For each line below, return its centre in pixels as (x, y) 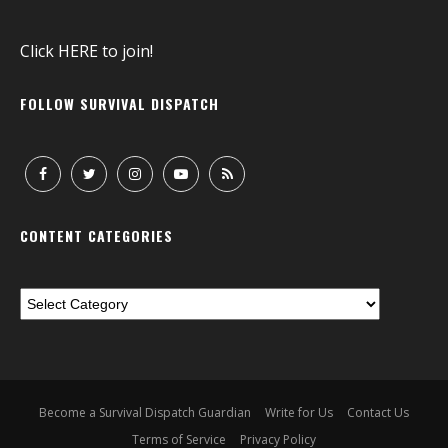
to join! (125, 51)
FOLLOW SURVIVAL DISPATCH (119, 104)
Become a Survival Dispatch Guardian (145, 413)
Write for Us (299, 413)
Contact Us (378, 413)
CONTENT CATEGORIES (96, 236)
